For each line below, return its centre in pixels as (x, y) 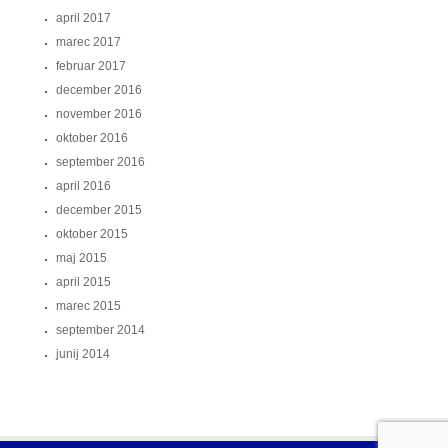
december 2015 (99, 210)
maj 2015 (81, 258)
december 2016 (99, 90)
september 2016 (100, 162)
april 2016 (83, 186)
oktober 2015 (92, 234)
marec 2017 (88, 42)
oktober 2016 (92, 138)
